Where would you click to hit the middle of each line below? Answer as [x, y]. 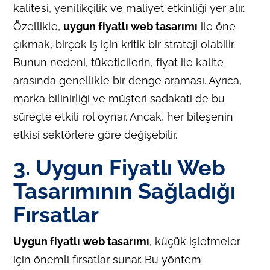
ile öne [217, 26]
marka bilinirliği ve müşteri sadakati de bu [119, 98]
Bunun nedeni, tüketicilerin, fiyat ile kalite [119, 62]
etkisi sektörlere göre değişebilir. [96, 134]
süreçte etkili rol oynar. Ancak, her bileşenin [124, 116]
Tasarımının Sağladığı [125, 191]
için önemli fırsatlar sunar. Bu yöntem [108, 259]
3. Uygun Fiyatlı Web [120, 167]
